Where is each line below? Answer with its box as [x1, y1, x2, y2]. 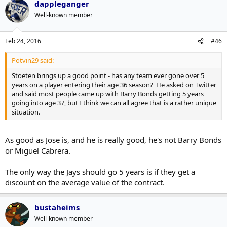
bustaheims [34, 202, 80, 212]
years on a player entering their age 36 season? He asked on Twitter [12, 80, 216, 89]
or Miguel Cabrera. [5, 145, 70, 156]
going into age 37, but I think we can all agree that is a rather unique [12, 98, 216, 107]
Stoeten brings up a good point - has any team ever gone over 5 [12, 71, 204, 80]
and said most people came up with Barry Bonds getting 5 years [12, 89, 204, 98]
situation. [12, 107, 40, 117]
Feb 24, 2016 [5, 36, 41, 45]
